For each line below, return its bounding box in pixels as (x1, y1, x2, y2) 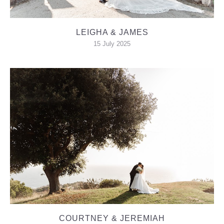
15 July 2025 (93, 39, 130, 47)
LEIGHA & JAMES (75, 27, 148, 36)
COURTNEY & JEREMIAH (59, 213, 165, 222)
